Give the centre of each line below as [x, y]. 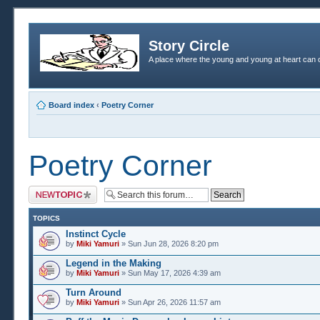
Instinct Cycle [96, 234]
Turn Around [94, 292]
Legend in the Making [114, 263]
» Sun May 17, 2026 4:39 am [170, 273]
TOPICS [46, 218]
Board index [71, 105]
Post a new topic [57, 190]
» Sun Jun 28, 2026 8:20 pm [169, 244]
